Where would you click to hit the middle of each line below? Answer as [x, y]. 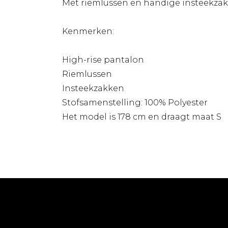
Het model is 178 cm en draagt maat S [142, 117]
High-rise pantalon [103, 60]
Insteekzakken [93, 89]
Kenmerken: [88, 32]
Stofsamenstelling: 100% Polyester [135, 103]
